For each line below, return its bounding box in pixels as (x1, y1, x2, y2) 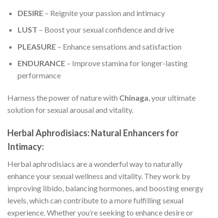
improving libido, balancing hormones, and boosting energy (7, 183, 203, 193)
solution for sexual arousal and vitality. (7, 105, 133, 115)
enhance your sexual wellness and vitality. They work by (7, 171, 190, 181)
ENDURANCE (17, 58, 65, 68)
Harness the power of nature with (7, 93, 119, 103)
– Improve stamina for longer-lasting (65, 58, 188, 68)
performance (17, 71, 61, 80)
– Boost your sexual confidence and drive (37, 25, 174, 35)
